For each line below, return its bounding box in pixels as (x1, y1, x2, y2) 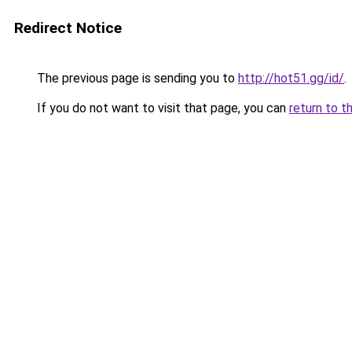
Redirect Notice (14, 19, 122, 37)
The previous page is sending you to (34, 71, 238, 86)
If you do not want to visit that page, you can (34, 101, 289, 115)
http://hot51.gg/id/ (238, 71, 344, 86)
